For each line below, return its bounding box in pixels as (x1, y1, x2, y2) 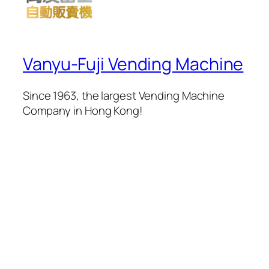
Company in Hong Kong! (23, 102, 143, 118)
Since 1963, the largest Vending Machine (23, 87, 225, 103)
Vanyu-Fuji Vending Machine (23, 52, 244, 76)
